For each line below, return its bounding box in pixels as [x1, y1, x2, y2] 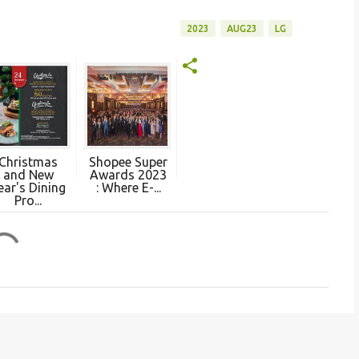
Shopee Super [89, 155, 167, 170]
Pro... [14, 193, 42, 208]
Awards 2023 [90, 167, 167, 183]
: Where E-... [95, 180, 161, 196]
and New [2, 167, 54, 183]
